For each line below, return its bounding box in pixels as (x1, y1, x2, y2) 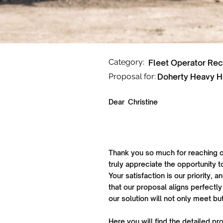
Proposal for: (109, 72, 156, 81)
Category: (109, 57, 144, 67)
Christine (128, 98, 158, 106)
